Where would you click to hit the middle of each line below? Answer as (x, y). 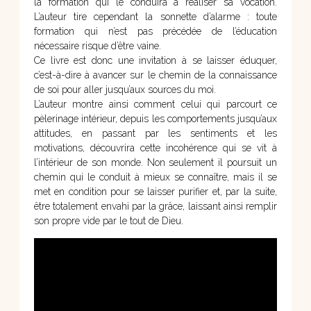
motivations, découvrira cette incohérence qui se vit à (155, 148)
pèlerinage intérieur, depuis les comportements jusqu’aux (155, 118)
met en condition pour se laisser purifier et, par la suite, (155, 191)
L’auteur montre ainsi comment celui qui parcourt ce (155, 104)
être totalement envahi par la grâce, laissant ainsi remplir (155, 206)
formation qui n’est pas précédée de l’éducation (155, 31)
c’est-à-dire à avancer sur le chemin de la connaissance (155, 75)
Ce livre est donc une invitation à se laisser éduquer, (155, 60)
